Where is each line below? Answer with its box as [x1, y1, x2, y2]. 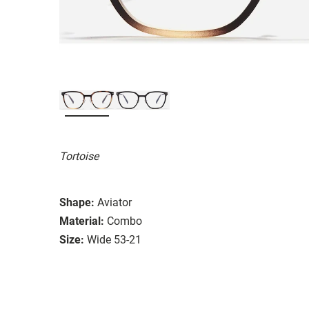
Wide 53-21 [87, 232, 141, 246]
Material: [59, 214, 104, 228]
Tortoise [59, 149, 99, 163]
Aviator [97, 195, 132, 209]
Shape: [59, 195, 94, 209]
